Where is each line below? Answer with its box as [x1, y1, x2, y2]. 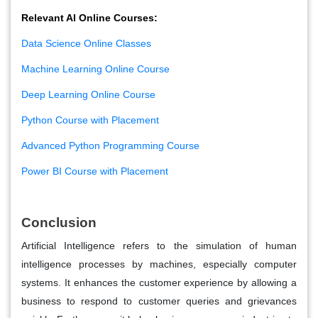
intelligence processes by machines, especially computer [21, 258, 297, 270]
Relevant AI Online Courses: [21, 12, 158, 24]
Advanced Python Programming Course [21, 140, 199, 152]
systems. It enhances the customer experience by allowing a [21, 277, 297, 289]
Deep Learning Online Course [21, 89, 155, 101]
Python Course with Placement [21, 114, 159, 126]
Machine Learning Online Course [21, 63, 170, 75]
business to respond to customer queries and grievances [21, 295, 297, 307]
